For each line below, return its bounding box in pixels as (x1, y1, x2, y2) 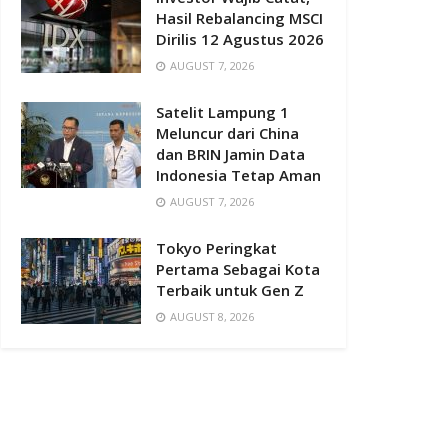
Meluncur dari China (156, 123, 299, 143)
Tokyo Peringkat (156, 238, 277, 258)
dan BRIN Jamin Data (156, 144, 305, 164)
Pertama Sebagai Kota (156, 259, 320, 279)
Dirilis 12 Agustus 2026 (156, 29, 324, 49)
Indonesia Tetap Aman (156, 165, 321, 185)
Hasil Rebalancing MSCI (156, 8, 323, 28)
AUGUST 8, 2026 (167, 309, 254, 324)
